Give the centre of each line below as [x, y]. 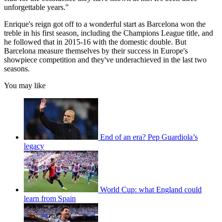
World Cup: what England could [151, 190]
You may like [25, 86]
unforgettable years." [36, 7]
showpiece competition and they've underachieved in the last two [105, 60]
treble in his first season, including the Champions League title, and [109, 33]
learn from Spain [50, 199]
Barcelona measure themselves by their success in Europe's [96, 51]
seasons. [17, 69]
